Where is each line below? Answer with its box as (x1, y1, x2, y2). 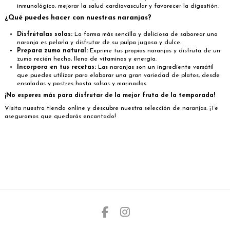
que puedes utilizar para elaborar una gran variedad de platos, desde (17, 72, 220, 79)
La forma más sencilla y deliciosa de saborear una (72, 31, 218, 37)
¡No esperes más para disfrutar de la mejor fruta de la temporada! (5, 92, 215, 99)
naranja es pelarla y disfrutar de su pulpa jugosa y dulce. (17, 39, 181, 46)
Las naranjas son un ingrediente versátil (96, 64, 214, 70)
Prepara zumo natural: (17, 47, 88, 54)
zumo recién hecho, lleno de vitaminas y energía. (17, 55, 157, 62)
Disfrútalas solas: (17, 31, 72, 37)
